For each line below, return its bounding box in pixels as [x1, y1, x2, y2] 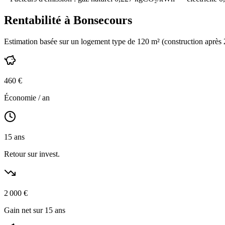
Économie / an [4, 93, 50, 102]
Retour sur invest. [4, 150, 60, 159]
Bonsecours [73, 14, 132, 27]
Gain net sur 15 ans [4, 206, 65, 215]
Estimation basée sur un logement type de [4, 37, 137, 46]
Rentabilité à [4, 14, 73, 27]
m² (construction [149, 37, 205, 46]
